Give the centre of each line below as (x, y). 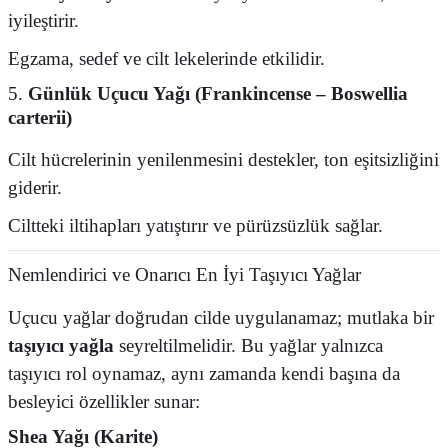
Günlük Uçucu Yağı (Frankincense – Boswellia (218, 93)
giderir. (35, 187)
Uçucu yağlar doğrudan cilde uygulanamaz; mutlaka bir (221, 317)
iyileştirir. (43, 20)
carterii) (40, 117)
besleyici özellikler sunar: (104, 401)
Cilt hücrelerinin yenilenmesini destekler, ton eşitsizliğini (223, 159)
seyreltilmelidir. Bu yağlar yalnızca (248, 345)
